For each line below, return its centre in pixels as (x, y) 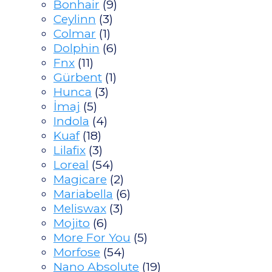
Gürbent (78, 77)
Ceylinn (75, 19)
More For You (92, 237)
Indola (71, 121)
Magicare (80, 179)
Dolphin (76, 48)
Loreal (71, 164)
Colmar (75, 33)
